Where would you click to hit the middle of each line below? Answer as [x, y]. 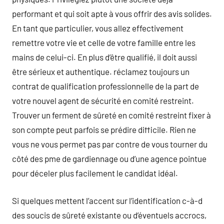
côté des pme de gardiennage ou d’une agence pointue [109, 158]
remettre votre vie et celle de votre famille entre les [104, 42]
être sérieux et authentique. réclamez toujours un [101, 71]
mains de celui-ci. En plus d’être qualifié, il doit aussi [104, 57]
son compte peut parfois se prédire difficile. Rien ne [104, 129]
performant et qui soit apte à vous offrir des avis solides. [112, 13]
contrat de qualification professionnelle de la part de [105, 86]
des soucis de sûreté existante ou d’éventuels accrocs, [109, 215]
